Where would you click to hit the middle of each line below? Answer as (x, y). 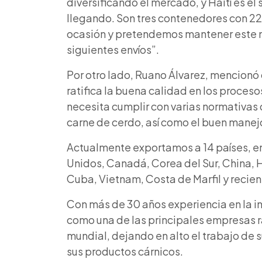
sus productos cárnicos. (125, 251)
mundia (85, 236)
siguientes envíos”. (113, 50)
